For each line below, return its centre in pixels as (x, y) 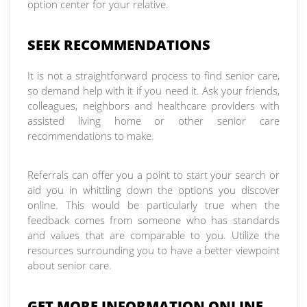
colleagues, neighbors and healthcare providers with (153, 105)
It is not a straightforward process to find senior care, (153, 75)
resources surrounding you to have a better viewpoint (153, 250)
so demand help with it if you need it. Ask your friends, (153, 90)
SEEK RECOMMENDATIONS (119, 45)
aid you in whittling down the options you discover (153, 189)
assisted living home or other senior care (153, 120)
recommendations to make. (91, 135)
